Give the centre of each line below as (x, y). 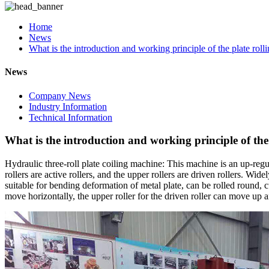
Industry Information (68, 106)
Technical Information (71, 117)
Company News (60, 95)
